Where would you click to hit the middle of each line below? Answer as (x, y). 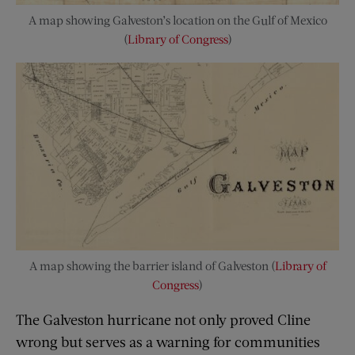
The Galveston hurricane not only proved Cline (163, 319)
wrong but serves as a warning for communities (168, 341)
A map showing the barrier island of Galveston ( (152, 265)
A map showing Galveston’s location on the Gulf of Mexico (177, 19)
